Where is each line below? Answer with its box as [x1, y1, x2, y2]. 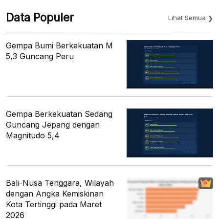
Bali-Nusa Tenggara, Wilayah [6, 177, 114, 188]
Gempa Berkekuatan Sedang [6, 109, 112, 119]
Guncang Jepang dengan [6, 120, 100, 130]
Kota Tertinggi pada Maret [6, 199, 102, 209]
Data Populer [6, 11, 74, 24]
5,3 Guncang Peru [6, 51, 74, 61]
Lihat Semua [168, 14, 206, 22]
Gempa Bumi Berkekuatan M [6, 41, 113, 50]
